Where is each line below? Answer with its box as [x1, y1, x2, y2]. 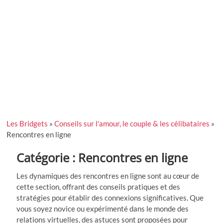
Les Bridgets [6, 118, 48, 128]
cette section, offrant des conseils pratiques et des [16, 182, 181, 191]
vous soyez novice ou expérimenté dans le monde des [16, 204, 189, 213]
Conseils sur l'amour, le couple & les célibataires [54, 118, 210, 128]
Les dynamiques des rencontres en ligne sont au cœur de [16, 171, 200, 180]
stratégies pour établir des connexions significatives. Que [16, 193, 204, 202]
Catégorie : [16, 149, 79, 166]
